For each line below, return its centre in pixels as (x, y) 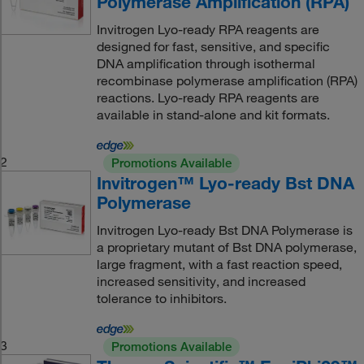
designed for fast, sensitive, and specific (213, 46)
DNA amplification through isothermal (206, 63)
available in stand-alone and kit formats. (213, 115)
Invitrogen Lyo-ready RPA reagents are (208, 29)
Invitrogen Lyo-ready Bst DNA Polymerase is (224, 230)
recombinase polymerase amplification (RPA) (227, 80)
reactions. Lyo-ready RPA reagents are (208, 97)
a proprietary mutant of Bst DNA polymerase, (226, 247)
